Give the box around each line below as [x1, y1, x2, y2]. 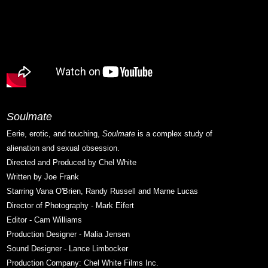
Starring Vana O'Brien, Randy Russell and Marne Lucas [6, 187, 198, 196]
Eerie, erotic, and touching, [6, 129, 102, 139]
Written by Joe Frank [6, 172, 79, 182]
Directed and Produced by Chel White [6, 158, 136, 167]
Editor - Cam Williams [6, 215, 82, 225]
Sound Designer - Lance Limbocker [6, 244, 128, 254]
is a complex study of [135, 129, 212, 139]
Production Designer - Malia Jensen [6, 230, 130, 239]
